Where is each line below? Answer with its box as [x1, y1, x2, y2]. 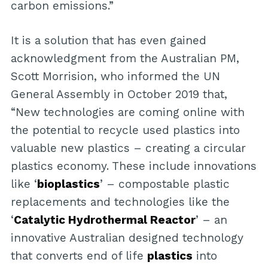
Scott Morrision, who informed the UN [10, 69, 220, 84]
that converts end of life [10, 249, 147, 263]
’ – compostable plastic [99, 177, 230, 191]
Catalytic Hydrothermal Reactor [13, 213, 196, 227]
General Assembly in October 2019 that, [10, 87, 227, 102]
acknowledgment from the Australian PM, [10, 51, 239, 66]
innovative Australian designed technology [10, 231, 243, 245]
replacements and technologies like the [10, 195, 230, 209]
